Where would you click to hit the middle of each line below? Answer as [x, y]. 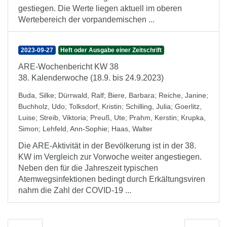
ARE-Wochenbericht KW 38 [68, 67]
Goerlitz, [188, 106]
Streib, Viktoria [63, 118]
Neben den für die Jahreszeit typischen [88, 168]
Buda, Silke [36, 95]
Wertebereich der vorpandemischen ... [86, 20]
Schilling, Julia [148, 106]
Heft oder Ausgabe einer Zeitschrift [111, 50]
